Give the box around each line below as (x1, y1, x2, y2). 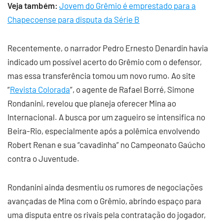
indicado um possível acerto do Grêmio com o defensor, (7, 57, 202, 67)
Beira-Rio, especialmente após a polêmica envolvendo (7, 126, 200, 136)
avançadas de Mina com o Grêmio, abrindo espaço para (7, 196, 201, 206)
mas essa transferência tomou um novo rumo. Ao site (7, 71, 195, 80)
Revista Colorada (10, 84, 70, 94)
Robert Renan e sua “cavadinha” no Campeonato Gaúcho (7, 140, 205, 149)
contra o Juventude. (7, 153, 79, 163)
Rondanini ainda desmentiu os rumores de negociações (7, 182, 203, 192)
